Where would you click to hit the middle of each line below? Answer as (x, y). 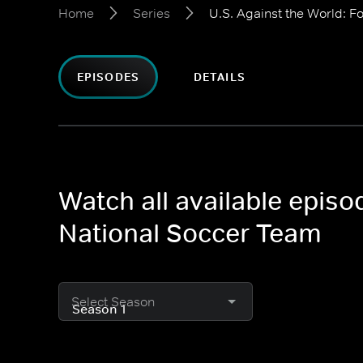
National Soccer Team (190, 233)
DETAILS (219, 77)
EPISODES (108, 77)
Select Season (113, 301)
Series (152, 13)
